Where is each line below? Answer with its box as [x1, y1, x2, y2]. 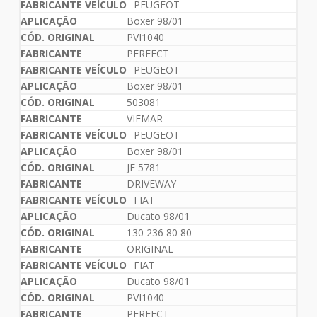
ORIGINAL [126, 242, 173, 256]
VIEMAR [126, 112, 163, 126]
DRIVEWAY [126, 177, 176, 191]
